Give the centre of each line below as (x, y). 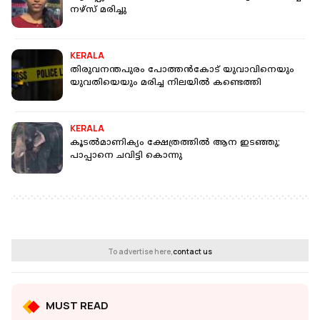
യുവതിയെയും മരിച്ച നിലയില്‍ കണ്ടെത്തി (166, 84)
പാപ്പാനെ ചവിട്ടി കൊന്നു (126, 156)
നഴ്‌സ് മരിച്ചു (98, 11)
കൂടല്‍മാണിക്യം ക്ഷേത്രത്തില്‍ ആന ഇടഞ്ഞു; (175, 144)
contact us (192, 252)
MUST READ (77, 306)
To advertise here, (140, 252)
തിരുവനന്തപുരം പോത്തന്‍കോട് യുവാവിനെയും (182, 71)
